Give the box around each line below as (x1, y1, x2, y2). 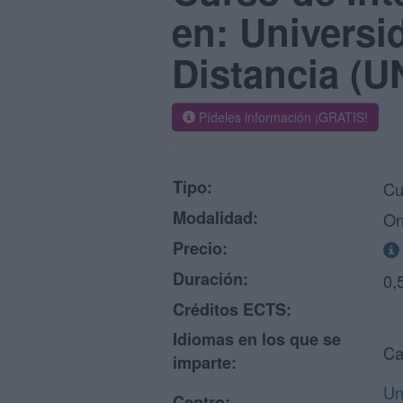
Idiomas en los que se (173, 327, 341, 351)
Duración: (173, 267, 248, 291)
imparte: (173, 351, 237, 374)
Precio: (173, 237, 228, 260)
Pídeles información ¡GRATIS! (195, 108, 368, 126)
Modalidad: (173, 206, 258, 229)
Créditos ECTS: (173, 298, 291, 321)
